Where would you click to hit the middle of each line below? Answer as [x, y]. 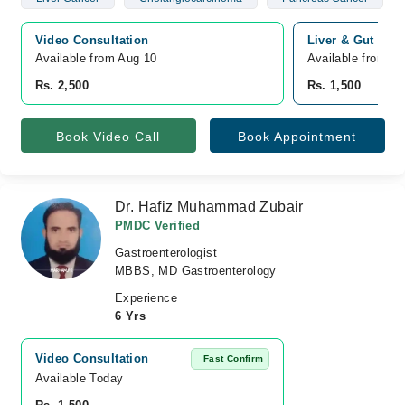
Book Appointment [297, 137]
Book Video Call [108, 137]
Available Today [79, 378]
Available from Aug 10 [96, 58]
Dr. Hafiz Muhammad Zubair [209, 207]
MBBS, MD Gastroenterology [196, 271]
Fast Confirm [233, 358]
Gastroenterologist [166, 253]
